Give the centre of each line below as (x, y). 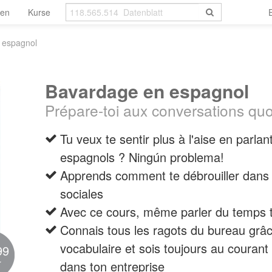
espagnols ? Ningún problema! (142, 157)
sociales (82, 193)
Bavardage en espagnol (147, 91)
